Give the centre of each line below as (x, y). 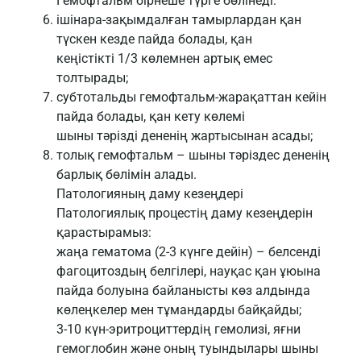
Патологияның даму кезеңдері (150, 194)
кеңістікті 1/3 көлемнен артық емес (164, 59)
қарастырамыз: (104, 233)
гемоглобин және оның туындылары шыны (187, 349)
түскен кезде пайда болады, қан (154, 39)
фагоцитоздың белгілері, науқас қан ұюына (189, 272)
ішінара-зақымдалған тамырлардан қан (179, 20)
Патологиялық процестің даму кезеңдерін (185, 214)
